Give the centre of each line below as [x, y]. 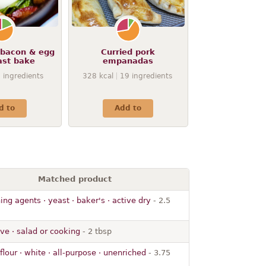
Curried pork [128, 52]
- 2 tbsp [96, 231]
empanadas [128, 61]
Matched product [75, 179]
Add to [128, 108]
